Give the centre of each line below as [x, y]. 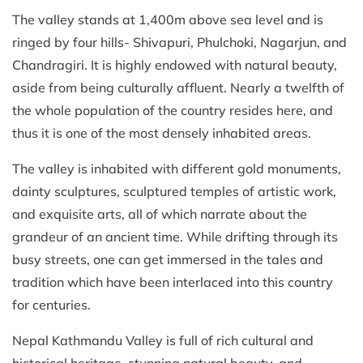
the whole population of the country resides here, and [173, 110]
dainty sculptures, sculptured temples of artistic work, [174, 191]
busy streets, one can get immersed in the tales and [168, 259]
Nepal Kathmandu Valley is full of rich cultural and [163, 340]
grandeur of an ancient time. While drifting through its [175, 237]
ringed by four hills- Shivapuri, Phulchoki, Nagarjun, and [179, 42]
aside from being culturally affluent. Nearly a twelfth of [178, 88]
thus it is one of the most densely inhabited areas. [162, 133]
